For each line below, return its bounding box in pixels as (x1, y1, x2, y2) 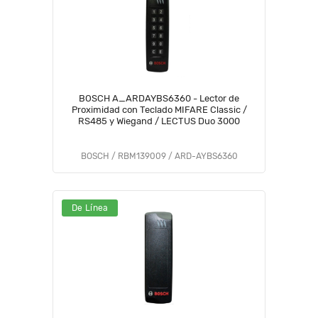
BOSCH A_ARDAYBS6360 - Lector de (79, 93, 239, 104)
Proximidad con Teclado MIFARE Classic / (71, 104, 247, 115)
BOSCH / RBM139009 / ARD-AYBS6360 (80, 151, 238, 161)
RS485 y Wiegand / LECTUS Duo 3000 (78, 116, 240, 126)
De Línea (72, 203, 109, 213)
